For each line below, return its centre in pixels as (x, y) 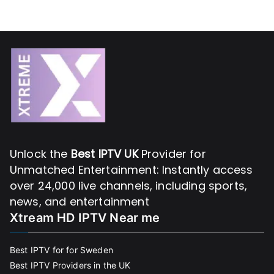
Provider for (172, 154)
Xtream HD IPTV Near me (85, 218)
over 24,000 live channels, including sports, (129, 186)
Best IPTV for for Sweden (61, 250)
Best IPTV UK (104, 154)
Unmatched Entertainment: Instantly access (131, 170)
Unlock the (40, 154)
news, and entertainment (80, 202)
